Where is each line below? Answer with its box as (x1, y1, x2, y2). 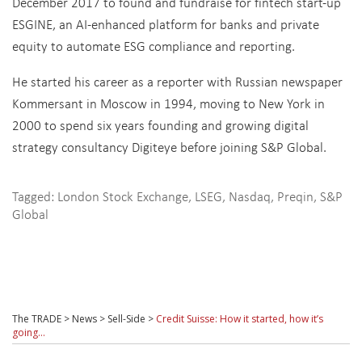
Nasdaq (229, 187, 271, 205)
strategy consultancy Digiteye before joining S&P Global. (12, 137, 330, 156)
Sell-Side (107, 312, 145, 326)
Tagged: (12, 187, 57, 205)
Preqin (277, 187, 314, 205)
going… (12, 326, 45, 339)
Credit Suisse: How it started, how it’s (156, 312, 323, 326)
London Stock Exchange (57, 187, 188, 205)
